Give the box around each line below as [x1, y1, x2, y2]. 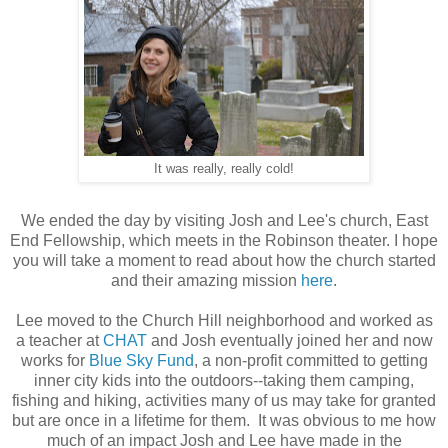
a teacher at [15, 331, 103, 349]
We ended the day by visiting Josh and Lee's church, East [20, 211, 428, 229]
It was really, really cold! [154, 161, 294, 176]
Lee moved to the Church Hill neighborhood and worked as [15, 311, 433, 329]
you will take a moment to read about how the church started [12, 251, 436, 269]
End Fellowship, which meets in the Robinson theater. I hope [10, 231, 438, 249]
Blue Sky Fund [88, 351, 194, 369]
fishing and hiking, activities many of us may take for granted [12, 391, 436, 409]
